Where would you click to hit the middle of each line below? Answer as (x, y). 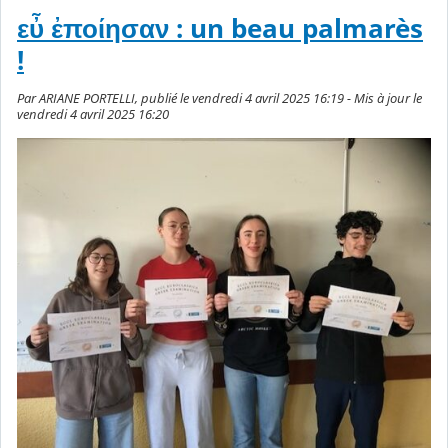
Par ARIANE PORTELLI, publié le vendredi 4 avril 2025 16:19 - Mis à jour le (219, 97)
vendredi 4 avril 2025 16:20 (93, 113)
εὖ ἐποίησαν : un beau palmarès (220, 28)
